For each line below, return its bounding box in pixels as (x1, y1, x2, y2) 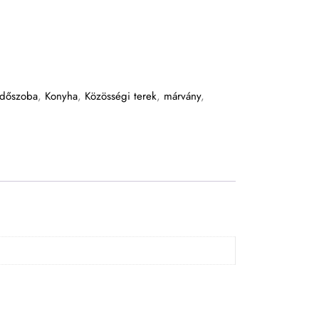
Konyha (45, 88, 78, 104)
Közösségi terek (85, 88, 157, 104)
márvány (164, 88, 201, 104)
